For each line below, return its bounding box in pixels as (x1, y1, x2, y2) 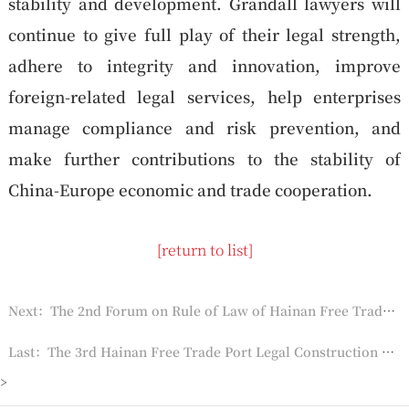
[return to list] (156, 238, 253, 260)
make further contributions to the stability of (7, 146, 402, 170)
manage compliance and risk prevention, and (7, 115, 402, 139)
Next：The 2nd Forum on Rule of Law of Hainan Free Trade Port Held (382, 300, 395, 320)
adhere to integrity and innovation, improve (7, 53, 402, 77)
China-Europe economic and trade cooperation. (7, 177, 372, 201)
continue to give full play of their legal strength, (7, 22, 402, 46)
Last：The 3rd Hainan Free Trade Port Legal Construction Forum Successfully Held (381, 341, 394, 361)
